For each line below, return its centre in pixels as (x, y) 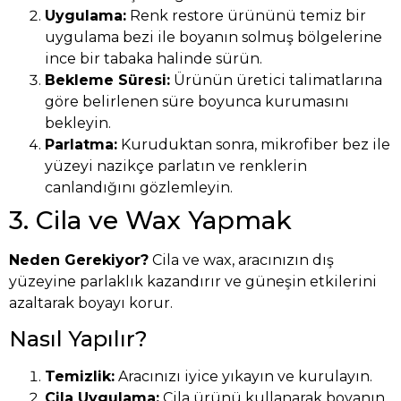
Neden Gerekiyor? (79, 260)
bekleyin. (78, 123)
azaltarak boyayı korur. (91, 303)
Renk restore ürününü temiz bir (246, 15)
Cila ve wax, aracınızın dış (241, 260)
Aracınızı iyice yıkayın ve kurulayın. (243, 377)
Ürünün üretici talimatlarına (276, 80)
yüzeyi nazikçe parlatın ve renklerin (176, 166)
